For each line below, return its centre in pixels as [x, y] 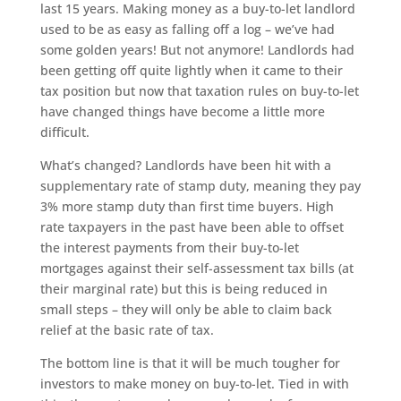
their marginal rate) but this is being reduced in [183, 289]
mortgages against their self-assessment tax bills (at [196, 269]
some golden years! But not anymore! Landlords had [197, 50]
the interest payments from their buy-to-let [169, 248]
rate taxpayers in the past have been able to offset [192, 227]
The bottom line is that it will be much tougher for [190, 363]
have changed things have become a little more [182, 112]
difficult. [64, 132]
